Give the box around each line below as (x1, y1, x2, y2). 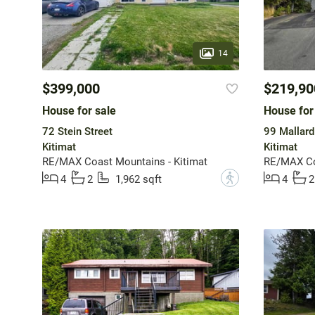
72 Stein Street (41, 125, 112, 139)
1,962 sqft (115, 173, 162, 186)
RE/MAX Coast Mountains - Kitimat (41, 155, 207, 169)
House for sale (41, 104, 116, 118)
